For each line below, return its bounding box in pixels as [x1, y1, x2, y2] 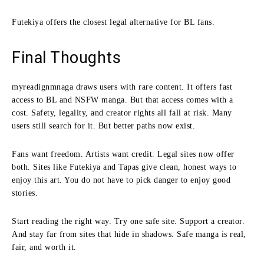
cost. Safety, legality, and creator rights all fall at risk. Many [12, 108, 232, 117]
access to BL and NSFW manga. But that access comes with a [12, 95, 233, 104]
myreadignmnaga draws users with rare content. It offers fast [12, 82, 232, 91]
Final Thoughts [12, 48, 121, 67]
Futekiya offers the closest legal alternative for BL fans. [12, 17, 214, 27]
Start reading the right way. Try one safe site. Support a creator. [12, 216, 245, 226]
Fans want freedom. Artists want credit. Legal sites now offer [12, 149, 235, 159]
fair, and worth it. [12, 242, 77, 252]
